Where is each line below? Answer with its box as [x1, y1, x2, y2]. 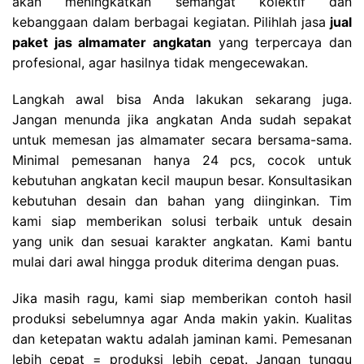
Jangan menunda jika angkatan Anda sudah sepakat [12, 111, 352, 128]
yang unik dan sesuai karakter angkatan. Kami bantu [12, 233, 352, 250]
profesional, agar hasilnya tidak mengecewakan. [12, 54, 308, 71]
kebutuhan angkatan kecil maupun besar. [12, 172, 268, 189]
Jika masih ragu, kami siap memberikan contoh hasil [12, 290, 352, 307]
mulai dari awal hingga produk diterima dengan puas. [12, 253, 339, 271]
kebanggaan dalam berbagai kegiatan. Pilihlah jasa [12, 14, 330, 31]
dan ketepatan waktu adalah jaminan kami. [12, 331, 282, 348]
